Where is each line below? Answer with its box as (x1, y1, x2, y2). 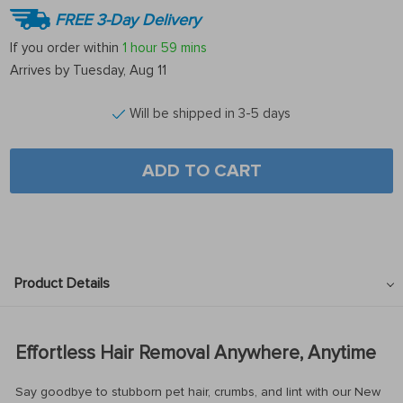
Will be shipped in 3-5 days (130, 105, 291, 121)
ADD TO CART (141, 160, 262, 182)
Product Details (14, 274, 110, 292)
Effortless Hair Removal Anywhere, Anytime (15, 342, 376, 365)
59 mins (161, 39, 207, 56)
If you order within (10, 39, 122, 56)
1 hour (122, 39, 157, 56)
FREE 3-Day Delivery (55, 9, 201, 30)
